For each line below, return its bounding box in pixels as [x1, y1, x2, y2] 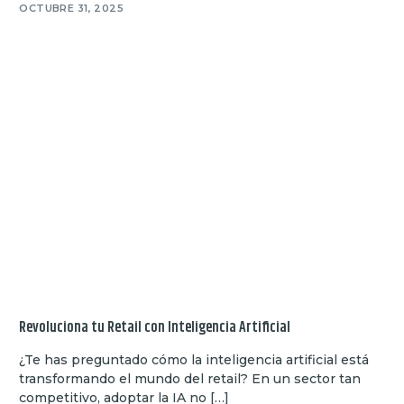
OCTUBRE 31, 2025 [19, 2, 124, 15]
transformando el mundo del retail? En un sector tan [19, 371, 362, 388]
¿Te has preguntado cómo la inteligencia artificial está [19, 352, 370, 369]
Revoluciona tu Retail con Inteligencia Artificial [19, 317, 291, 340]
